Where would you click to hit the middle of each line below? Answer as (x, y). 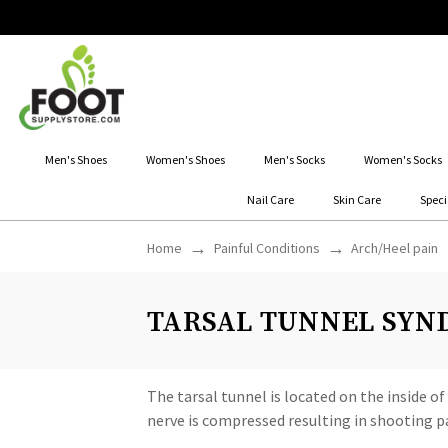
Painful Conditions (266, 247)
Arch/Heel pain (394, 247)
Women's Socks (402, 159)
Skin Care (357, 199)
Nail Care (271, 199)
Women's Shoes (185, 159)
